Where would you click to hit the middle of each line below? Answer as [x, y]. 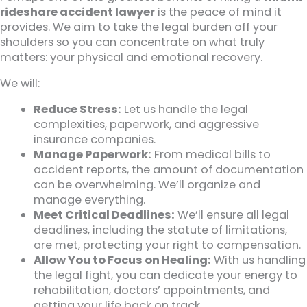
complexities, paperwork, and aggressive [147, 125]
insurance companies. [95, 140]
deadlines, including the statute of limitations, [161, 230]
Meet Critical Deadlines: [105, 215]
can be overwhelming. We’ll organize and [147, 185]
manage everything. [90, 200]
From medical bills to [211, 155]
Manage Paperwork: [93, 155]
